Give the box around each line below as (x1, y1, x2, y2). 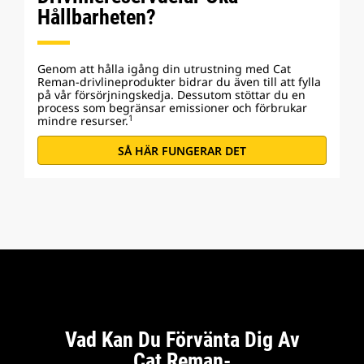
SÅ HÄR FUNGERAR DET (118, 142, 246, 158)
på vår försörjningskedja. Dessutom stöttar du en (37, 87, 305, 102)
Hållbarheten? (37, 5, 156, 29)
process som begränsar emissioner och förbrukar (37, 100, 307, 115)
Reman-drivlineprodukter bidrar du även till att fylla (37, 74, 321, 89)
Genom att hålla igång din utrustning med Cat (37, 61, 291, 76)
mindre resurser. (37, 113, 128, 128)
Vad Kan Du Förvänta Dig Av (64, 327, 300, 352)
